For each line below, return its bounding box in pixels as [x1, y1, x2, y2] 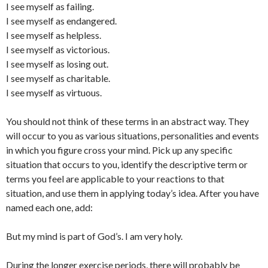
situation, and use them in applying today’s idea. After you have [6, 187, 259, 199]
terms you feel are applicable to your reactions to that [6, 173, 224, 184]
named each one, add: [6, 202, 93, 213]
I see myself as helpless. [6, 29, 101, 41]
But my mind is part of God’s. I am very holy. [6, 230, 182, 242]
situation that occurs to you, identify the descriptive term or [6, 159, 248, 170]
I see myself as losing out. [6, 58, 108, 69]
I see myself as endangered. [6, 15, 117, 26]
